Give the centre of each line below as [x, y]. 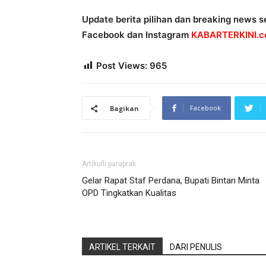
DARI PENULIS [196, 247]
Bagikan [124, 108]
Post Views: [122, 66]
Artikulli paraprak [109, 164]
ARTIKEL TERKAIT [122, 247]
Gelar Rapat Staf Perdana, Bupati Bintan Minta [171, 180]
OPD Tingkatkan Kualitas [129, 193]
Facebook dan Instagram [137, 35]
